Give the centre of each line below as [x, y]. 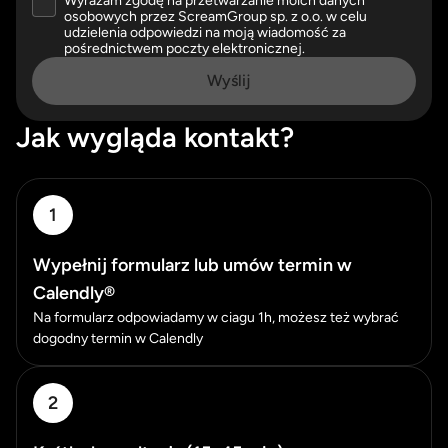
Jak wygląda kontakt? [155, 137]
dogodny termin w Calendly [118, 339]
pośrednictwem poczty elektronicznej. [184, 49]
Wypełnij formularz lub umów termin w [192, 265]
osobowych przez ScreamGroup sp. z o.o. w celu [215, 17]
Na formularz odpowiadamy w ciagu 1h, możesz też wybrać [216, 318]
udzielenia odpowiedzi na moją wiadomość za [205, 33]
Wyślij [228, 81]
